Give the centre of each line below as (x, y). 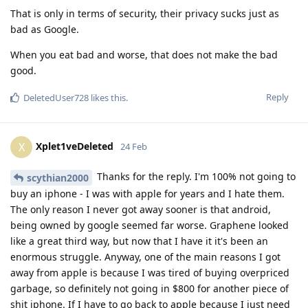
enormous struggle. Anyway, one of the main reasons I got (145, 257)
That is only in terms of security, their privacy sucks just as (145, 14)
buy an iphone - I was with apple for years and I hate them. (147, 194)
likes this (107, 98)
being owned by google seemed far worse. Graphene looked (150, 225)
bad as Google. (45, 30)
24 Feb (134, 147)
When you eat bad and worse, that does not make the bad (144, 55)
